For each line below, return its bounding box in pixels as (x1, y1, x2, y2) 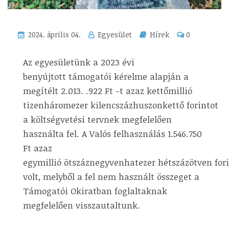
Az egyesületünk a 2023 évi (23, 56, 134, 68)
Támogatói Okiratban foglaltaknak (23, 185, 167, 197)
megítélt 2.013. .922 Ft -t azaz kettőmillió (23, 84, 192, 97)
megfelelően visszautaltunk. (23, 199, 140, 211)
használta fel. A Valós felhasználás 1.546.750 (23, 127, 202, 140)
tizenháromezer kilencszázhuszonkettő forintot (23, 99, 218, 111)
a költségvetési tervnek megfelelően (23, 113, 172, 125)
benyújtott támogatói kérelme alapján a (23, 70, 189, 82)
